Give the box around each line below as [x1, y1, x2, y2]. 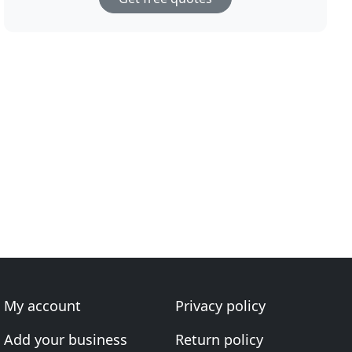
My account [4, 296, 82, 315]
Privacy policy [174, 296, 266, 315]
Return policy [174, 330, 263, 349]
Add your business [4, 330, 128, 349]
